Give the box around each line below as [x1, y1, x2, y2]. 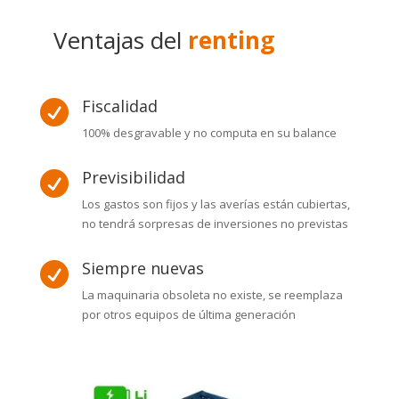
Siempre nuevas [81, 257, 204, 280]
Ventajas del [53, 24, 182, 57]
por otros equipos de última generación [81, 306, 296, 323]
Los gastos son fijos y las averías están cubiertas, [81, 196, 350, 213]
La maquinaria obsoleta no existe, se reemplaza [81, 287, 343, 304]
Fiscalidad [81, 95, 158, 118]
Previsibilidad [81, 167, 185, 189]
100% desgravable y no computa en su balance [81, 125, 337, 142]
